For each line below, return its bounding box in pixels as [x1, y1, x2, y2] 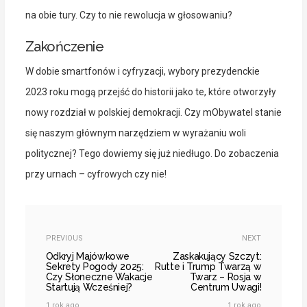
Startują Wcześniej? [45, 282, 133, 293]
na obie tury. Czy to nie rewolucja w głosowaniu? [25, 10, 232, 21]
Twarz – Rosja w [189, 271, 262, 283]
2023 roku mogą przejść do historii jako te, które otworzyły [25, 86, 276, 98]
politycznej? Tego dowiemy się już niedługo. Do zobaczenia [25, 148, 279, 160]
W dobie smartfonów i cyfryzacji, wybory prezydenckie [25, 66, 260, 77]
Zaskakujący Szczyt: [172, 251, 262, 262]
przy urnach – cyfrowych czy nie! [25, 169, 167, 180]
